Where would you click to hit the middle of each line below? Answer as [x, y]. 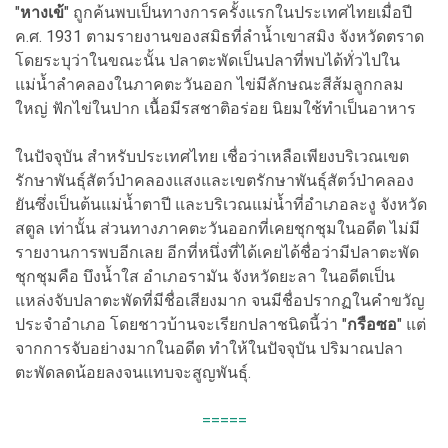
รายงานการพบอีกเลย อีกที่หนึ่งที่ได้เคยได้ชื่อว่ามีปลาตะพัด [217, 253]
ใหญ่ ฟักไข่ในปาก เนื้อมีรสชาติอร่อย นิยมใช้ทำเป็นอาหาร [215, 109]
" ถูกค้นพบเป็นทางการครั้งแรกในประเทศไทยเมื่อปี [238, 13]
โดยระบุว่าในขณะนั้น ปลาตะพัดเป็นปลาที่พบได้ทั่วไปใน [207, 61]
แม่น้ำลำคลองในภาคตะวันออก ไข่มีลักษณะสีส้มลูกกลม [209, 85]
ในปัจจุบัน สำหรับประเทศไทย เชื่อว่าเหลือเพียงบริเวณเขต [212, 157]
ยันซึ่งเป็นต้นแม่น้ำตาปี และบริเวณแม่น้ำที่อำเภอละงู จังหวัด [221, 205]
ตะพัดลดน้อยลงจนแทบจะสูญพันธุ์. [133, 373]
